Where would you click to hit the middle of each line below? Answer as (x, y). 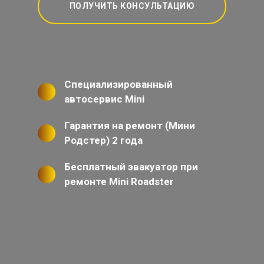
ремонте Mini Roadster (119, 182)
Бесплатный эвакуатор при (131, 167)
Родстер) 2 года (103, 141)
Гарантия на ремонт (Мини (130, 126)
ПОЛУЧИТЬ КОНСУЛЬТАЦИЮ (132, 6)
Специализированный (118, 85)
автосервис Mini (104, 99)
